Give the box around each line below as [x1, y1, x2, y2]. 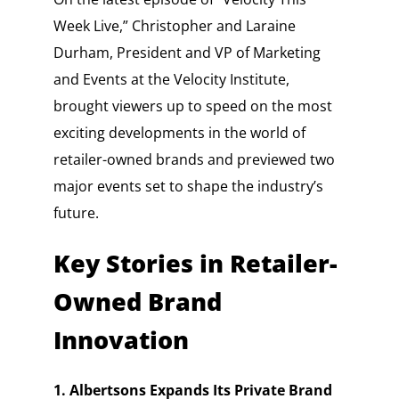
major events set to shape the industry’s [53, 176, 323, 197]
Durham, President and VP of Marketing [53, 43, 321, 63]
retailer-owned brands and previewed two [53, 150, 335, 170]
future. [53, 203, 99, 224]
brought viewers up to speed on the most [53, 96, 332, 117]
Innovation [53, 323, 189, 357]
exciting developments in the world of [53, 123, 305, 143]
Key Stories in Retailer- [53, 247, 338, 281]
